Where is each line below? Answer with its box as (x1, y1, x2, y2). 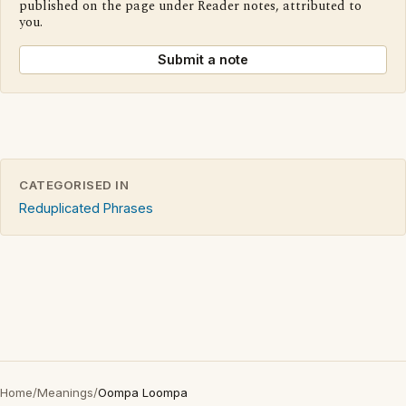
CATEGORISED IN (19, 177, 130, 192)
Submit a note (158, 51, 248, 67)
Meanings (37, 384, 93, 400)
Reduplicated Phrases (19, 199, 153, 216)
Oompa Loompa (98, 384, 188, 400)
